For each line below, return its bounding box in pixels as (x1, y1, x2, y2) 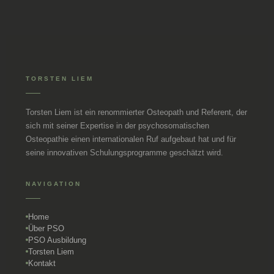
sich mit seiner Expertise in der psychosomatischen (26, 120, 209, 130)
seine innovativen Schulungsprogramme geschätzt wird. (26, 147, 223, 157)
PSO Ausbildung (28, 235, 86, 245)
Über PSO (28, 223, 64, 233)
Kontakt (28, 258, 56, 268)
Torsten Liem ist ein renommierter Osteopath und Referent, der (26, 107, 247, 117)
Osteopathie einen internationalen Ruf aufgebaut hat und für (26, 134, 236, 144)
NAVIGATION (26, 180, 81, 187)
